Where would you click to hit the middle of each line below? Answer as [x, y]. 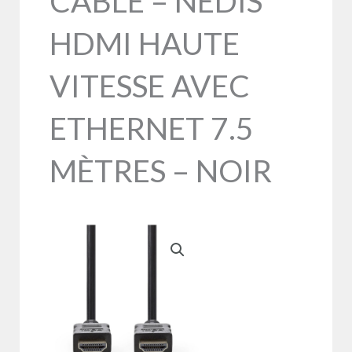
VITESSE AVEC [150, 85]
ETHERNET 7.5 [152, 128]
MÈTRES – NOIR [161, 170]
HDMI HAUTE [145, 43]
